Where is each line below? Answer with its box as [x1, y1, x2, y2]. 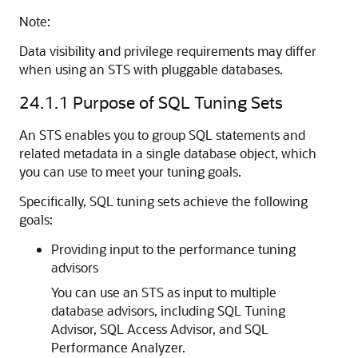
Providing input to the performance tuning [51, 241, 296, 257]
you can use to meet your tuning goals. [19, 163, 241, 180]
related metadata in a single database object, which [19, 145, 316, 161]
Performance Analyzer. [51, 339, 185, 356]
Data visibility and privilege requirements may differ [19, 42, 316, 59]
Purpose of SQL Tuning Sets [73, 91, 283, 113]
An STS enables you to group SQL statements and [19, 126, 305, 143]
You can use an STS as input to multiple [51, 284, 276, 300]
